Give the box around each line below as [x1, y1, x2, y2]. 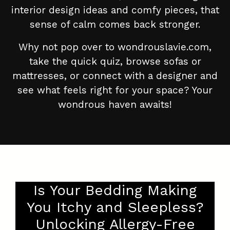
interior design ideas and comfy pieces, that [11, 4, 219, 16]
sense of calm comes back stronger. [30, 18, 200, 31]
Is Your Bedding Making [33, 182, 197, 199]
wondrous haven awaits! [58, 99, 172, 111]
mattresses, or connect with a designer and [12, 70, 218, 82]
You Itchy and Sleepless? [26, 199, 204, 216]
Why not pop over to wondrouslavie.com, [18, 41, 212, 53]
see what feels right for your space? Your [17, 84, 213, 97]
